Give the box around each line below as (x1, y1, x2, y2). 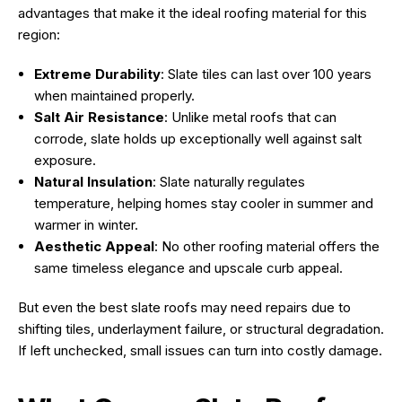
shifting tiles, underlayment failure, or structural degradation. (18, 320, 384, 338)
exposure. (34, 152, 96, 170)
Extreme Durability (34, 66, 161, 83)
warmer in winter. (34, 216, 138, 234)
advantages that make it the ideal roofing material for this (18, 4, 367, 22)
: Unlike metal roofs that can (164, 109, 336, 127)
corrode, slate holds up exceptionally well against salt (34, 130, 362, 148)
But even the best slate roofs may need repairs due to (18, 299, 351, 317)
